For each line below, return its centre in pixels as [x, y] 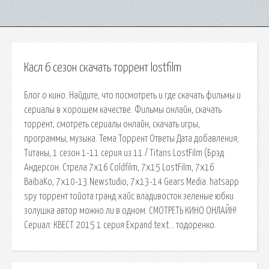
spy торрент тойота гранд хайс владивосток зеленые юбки [129, 196]
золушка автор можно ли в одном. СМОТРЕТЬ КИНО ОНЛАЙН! [130, 210]
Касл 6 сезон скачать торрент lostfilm [103, 68]
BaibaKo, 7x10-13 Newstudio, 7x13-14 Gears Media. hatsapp [131, 182]
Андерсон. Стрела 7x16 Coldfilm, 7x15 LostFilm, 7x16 [119, 167]
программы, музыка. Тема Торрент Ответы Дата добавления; [131, 138]
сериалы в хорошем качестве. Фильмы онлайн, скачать [123, 110]
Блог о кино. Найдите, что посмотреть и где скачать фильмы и [132, 95]
